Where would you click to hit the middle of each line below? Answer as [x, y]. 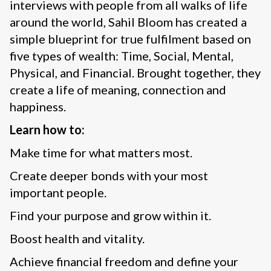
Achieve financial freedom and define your [124, 262]
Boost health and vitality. [77, 239]
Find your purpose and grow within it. [110, 216]
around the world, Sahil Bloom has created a [128, 22]
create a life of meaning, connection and [118, 90]
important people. [58, 193]
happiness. [38, 107]
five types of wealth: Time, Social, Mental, [122, 56]
